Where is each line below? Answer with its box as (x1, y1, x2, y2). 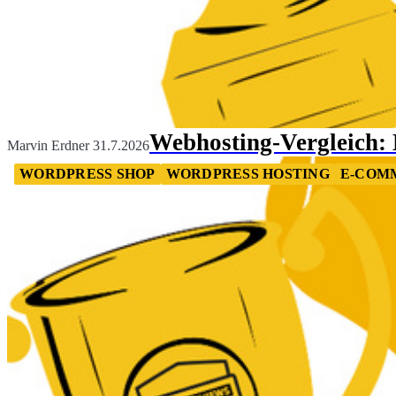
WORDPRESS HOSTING (165, 165, 330, 181)
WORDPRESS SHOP (19, 165, 156, 181)
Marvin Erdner (7, 137, 89, 153)
